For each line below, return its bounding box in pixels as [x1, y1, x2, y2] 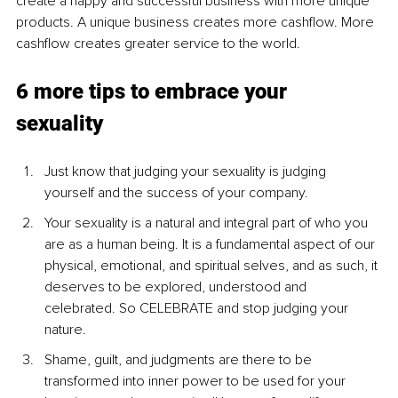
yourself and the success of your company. [44, 184, 312, 203]
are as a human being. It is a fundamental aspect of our [44, 235, 378, 254]
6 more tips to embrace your [16, 79, 292, 105]
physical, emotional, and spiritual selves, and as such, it [44, 257, 381, 275]
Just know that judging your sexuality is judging [44, 163, 330, 181]
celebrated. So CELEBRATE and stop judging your [44, 299, 352, 318]
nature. [44, 321, 86, 339]
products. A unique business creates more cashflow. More [16, 13, 378, 32]
